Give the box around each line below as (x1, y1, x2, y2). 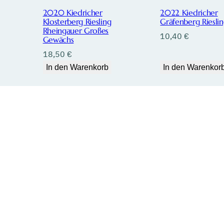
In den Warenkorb (45, 63, 108, 72)
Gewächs (42, 34, 74, 45)
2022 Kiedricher (160, 7, 218, 18)
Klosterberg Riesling (42, 16, 111, 27)
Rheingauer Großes (42, 25, 109, 36)
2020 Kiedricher (42, 7, 102, 18)
